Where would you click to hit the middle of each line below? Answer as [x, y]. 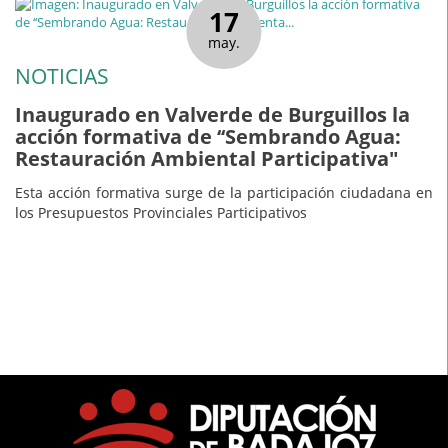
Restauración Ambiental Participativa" [206, 158]
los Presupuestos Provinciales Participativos [161, 213]
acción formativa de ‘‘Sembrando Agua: [208, 136]
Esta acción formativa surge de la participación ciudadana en [224, 193]
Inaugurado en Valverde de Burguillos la [212, 114]
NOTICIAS [62, 76]
